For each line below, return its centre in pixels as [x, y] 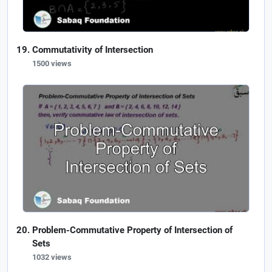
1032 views [52, 257]
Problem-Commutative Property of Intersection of [132, 230]
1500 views [52, 63]
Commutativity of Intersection [93, 50]
